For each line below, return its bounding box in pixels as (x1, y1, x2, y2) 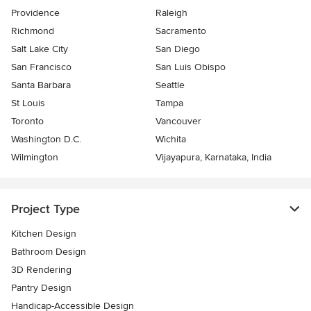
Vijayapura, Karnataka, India (155, 151, 271, 164)
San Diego (155, 43, 200, 56)
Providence (11, 7, 60, 19)
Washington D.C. (11, 133, 81, 146)
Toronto (11, 115, 44, 128)
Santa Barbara (11, 79, 71, 92)
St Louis (11, 97, 45, 110)
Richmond (11, 25, 54, 37)
